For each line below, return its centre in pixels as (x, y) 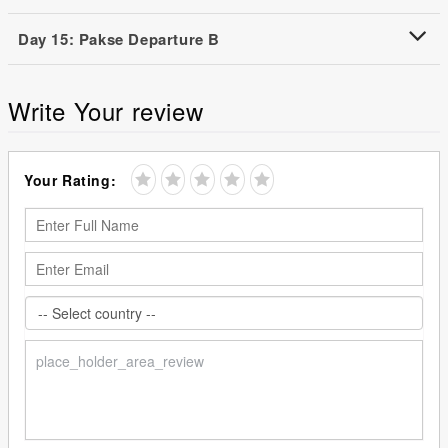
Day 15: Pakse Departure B (119, 38)
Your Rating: (70, 179)
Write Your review (106, 110)
